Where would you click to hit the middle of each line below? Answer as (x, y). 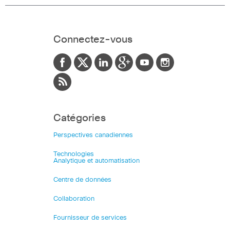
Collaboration (74, 199)
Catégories (80, 118)
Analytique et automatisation (97, 161)
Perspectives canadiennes (93, 135)
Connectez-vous (93, 39)
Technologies (74, 154)
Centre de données (82, 180)
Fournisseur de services (90, 218)
